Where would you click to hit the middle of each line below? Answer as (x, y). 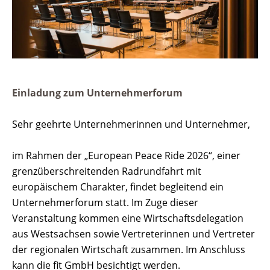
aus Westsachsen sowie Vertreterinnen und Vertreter (133, 234)
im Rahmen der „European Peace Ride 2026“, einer (126, 156)
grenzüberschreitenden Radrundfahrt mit (107, 171)
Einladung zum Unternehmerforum (97, 93)
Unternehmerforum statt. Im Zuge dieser (105, 203)
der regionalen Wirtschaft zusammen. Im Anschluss (129, 250)
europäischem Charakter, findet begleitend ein (118, 187)
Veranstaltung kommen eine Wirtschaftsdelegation (128, 218)
